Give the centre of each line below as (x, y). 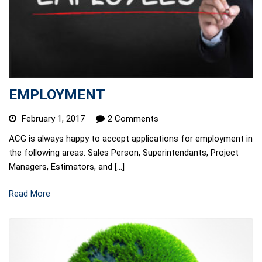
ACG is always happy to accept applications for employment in (131, 138)
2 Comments (133, 118)
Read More (30, 194)
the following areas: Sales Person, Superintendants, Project (124, 152)
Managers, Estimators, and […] (67, 166)
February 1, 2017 (53, 118)
